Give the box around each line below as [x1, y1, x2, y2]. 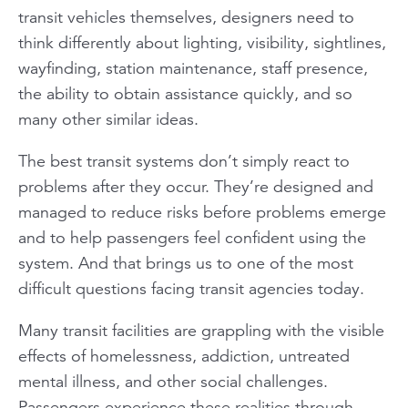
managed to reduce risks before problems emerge [18, 201, 386, 222]
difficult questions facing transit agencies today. [18, 278, 364, 299]
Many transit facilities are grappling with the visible [18, 320, 384, 341]
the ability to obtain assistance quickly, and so [18, 83, 352, 104]
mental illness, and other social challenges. [18, 371, 328, 392]
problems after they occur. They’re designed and [18, 176, 373, 197]
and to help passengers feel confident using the [18, 227, 366, 248]
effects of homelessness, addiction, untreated [18, 345, 350, 366]
